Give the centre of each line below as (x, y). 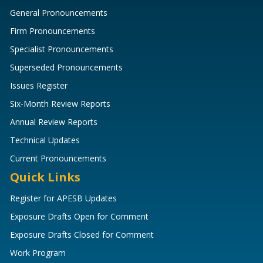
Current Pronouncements (58, 159)
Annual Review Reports (54, 122)
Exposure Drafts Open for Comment (79, 217)
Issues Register (39, 86)
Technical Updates (45, 140)
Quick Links (45, 177)
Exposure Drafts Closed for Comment (82, 235)
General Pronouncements (59, 13)
